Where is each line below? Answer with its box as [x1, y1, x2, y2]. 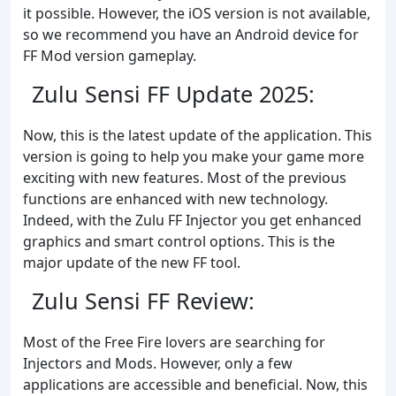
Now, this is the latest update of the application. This [23, 125, 372, 145]
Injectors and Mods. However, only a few [23, 353, 293, 373]
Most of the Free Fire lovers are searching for [23, 331, 325, 352]
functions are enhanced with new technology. [23, 188, 328, 209]
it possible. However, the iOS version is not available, [23, 3, 370, 23]
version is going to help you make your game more [23, 146, 364, 166]
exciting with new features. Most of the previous [23, 167, 346, 187]
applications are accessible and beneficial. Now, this [23, 374, 368, 394]
